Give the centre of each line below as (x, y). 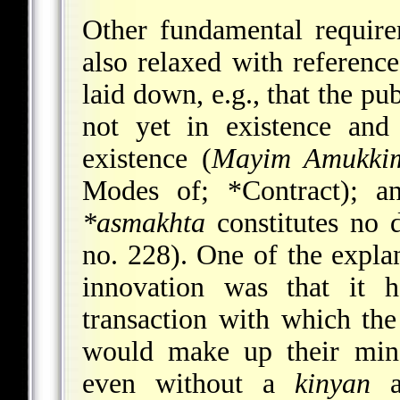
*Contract (283, 190)
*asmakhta (144, 222)
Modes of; (155, 190)
